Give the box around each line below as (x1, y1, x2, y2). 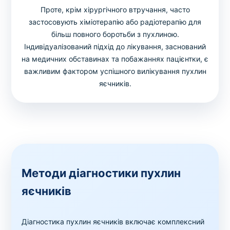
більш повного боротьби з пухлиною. (51, 29, 179, 39)
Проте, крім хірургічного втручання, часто (40, 5, 190, 14)
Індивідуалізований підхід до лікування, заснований (24, 42, 206, 51)
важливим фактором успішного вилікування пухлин (24, 66, 206, 75)
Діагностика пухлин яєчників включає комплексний (22, 217, 205, 226)
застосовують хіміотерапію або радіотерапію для (29, 17, 201, 26)
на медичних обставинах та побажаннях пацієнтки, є (22, 54, 208, 63)
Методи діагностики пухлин (22, 166, 181, 180)
